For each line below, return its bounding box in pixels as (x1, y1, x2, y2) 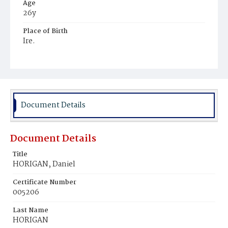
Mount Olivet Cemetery (28, 65, 100, 75)
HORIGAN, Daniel (13, 158, 75, 170)
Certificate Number (13, 177, 76, 188)
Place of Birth (23, 26, 68, 37)
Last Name (13, 205, 48, 216)
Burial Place (23, 54, 63, 65)
